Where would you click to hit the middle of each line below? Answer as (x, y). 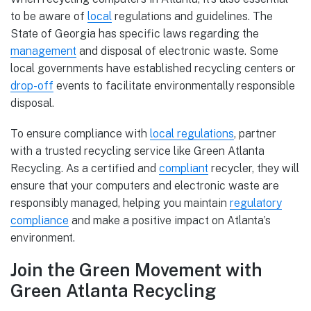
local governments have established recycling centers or (153, 68)
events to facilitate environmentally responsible (174, 85)
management (43, 51)
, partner (255, 134)
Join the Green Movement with (136, 270)
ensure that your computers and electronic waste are (145, 186)
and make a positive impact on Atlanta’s (170, 221)
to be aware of (49, 16)
